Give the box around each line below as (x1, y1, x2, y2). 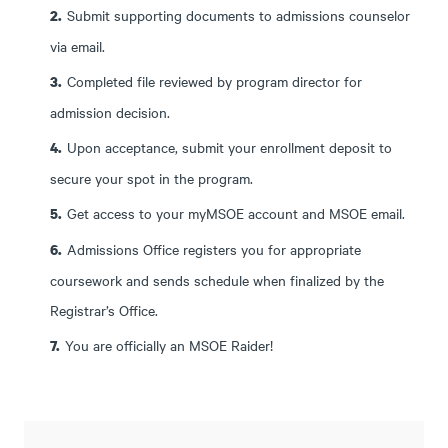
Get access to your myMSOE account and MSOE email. (67, 202, 406, 223)
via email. (50, 35, 106, 56)
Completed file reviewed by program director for (67, 70, 363, 91)
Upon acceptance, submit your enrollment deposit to (67, 136, 393, 157)
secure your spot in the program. (50, 167, 254, 188)
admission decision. (50, 101, 171, 122)
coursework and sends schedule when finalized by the (50, 269, 385, 290)
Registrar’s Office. (50, 299, 159, 320)
